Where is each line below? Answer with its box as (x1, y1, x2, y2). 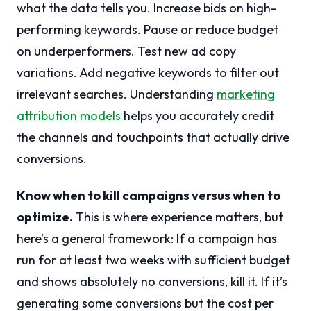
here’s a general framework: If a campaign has (17, 230, 277, 247)
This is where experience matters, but (73, 209, 283, 226)
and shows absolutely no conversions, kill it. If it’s (17, 274, 287, 290)
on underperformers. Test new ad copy (17, 43, 236, 60)
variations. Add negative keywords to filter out (17, 65, 279, 81)
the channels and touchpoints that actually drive (17, 129, 289, 146)
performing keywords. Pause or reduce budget (17, 22, 278, 38)
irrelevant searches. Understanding (17, 86, 217, 103)
